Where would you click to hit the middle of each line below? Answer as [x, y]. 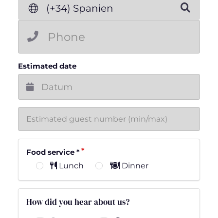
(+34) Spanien [80, 9]
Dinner [134, 165]
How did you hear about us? [78, 202]
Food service [51, 153]
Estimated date [47, 66]
